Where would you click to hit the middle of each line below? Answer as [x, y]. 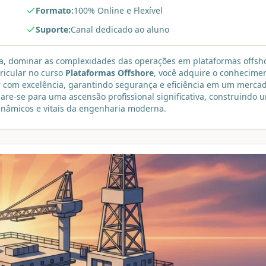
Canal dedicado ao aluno [120, 29]
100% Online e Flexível [118, 10]
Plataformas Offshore [110, 73]
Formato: [54, 10]
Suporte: [53, 29]
